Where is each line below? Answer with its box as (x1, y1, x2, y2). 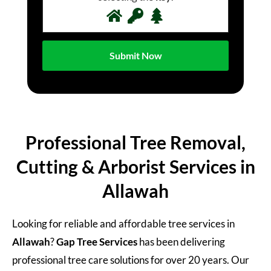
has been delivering (137, 235, 225, 248)
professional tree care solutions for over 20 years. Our (12, 253, 249, 266)
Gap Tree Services (56, 235, 137, 248)
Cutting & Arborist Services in (16, 155, 255, 177)
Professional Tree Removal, (25, 131, 246, 153)
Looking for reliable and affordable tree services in (12, 217, 235, 230)
